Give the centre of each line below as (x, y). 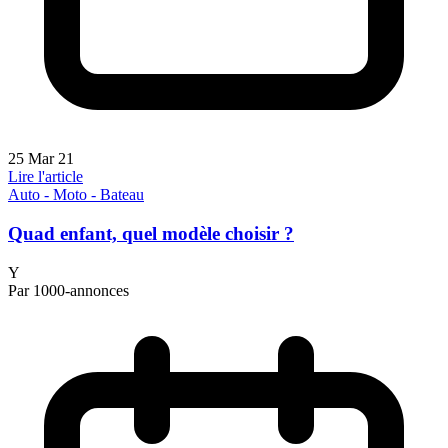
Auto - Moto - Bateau (76, 195)
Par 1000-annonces (68, 290)
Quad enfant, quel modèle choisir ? (151, 233)
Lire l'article (45, 177)
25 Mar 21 (41, 159)
